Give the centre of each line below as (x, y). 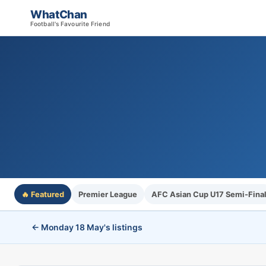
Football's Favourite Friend (70, 24)
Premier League (108, 194)
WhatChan (59, 15)
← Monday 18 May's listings (87, 227)
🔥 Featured (43, 194)
